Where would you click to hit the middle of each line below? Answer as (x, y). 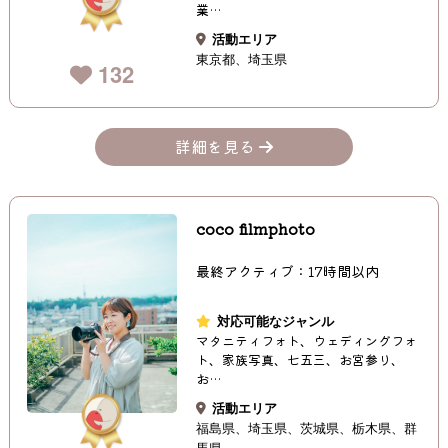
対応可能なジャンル (276, 320)
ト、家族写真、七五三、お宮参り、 (300, 359)
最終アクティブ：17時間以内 (288, 270)
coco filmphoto (256, 227)
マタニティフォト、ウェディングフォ (307, 340)
